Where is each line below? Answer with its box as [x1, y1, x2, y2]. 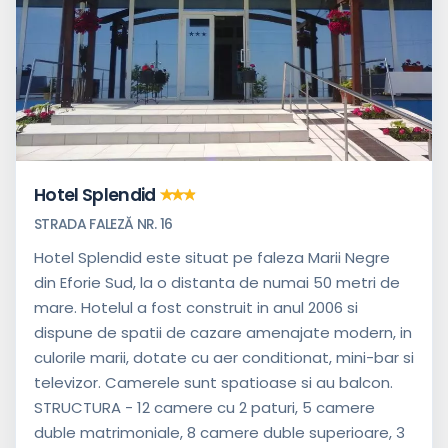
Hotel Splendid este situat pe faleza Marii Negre [34, 246, 390, 268]
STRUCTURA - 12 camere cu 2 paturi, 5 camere [34, 396, 375, 418]
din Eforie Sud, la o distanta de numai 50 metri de [34, 271, 400, 293]
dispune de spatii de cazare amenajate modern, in [34, 321, 412, 343]
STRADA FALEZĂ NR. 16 [34, 213, 173, 234]
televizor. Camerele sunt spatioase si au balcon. [34, 371, 393, 393]
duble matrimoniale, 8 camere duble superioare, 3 [34, 421, 405, 443]
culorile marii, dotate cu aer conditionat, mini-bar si [34, 346, 414, 368]
